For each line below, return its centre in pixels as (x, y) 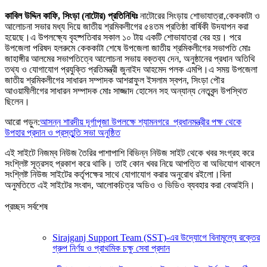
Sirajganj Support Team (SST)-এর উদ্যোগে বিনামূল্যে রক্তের (156, 237)
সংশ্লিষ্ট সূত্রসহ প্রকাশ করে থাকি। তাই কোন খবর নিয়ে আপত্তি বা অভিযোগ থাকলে (132, 163)
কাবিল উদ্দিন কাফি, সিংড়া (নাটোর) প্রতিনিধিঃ (71, 15)
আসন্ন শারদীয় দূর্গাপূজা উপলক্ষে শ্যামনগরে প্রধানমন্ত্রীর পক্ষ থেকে (141, 122)
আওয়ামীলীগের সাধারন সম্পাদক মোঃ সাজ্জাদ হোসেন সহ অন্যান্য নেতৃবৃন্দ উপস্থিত (126, 91)
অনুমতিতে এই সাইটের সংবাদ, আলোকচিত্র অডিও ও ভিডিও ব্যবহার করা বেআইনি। (130, 185)
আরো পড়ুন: (22, 122)
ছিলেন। (17, 101)
